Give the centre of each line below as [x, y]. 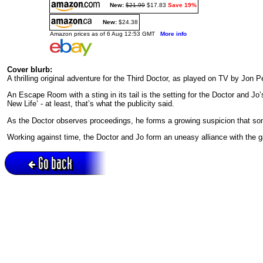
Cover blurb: [30, 69]
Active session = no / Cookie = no [50, 187]
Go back [55, 163]
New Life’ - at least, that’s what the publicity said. [91, 104]
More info [173, 33]
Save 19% [182, 5]
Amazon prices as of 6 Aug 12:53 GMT [105, 33]
